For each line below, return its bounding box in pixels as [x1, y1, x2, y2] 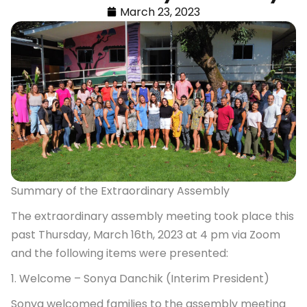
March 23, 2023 [120, 3, 200, 20]
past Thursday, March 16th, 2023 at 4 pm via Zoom [11, 226, 280, 243]
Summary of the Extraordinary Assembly [11, 182, 230, 199]
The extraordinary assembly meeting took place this [11, 208, 294, 224]
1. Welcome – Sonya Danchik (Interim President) [11, 270, 269, 286]
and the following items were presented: [11, 245, 228, 261]
